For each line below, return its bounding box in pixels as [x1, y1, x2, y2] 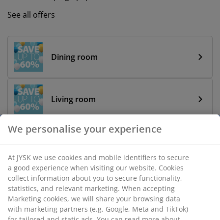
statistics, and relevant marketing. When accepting [8, 183, 175, 193]
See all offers [7, 9, 55, 20]
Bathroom [51, 136, 89, 147]
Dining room [51, 51, 98, 62]
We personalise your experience [8, 122, 162, 136]
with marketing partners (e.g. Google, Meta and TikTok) [8, 204, 188, 214]
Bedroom [51, 178, 86, 189]
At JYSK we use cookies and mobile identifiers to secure [8, 152, 189, 162]
